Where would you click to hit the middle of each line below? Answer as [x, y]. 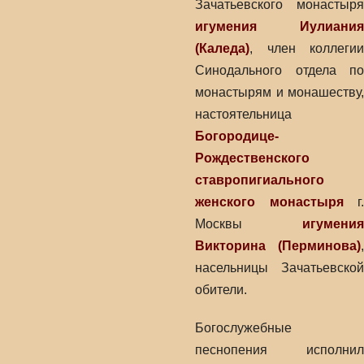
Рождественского [252, 158]
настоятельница [243, 114]
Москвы [249, 224]
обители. [221, 290]
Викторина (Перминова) [278, 246]
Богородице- [237, 136]
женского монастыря [269, 202]
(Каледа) [222, 48]
